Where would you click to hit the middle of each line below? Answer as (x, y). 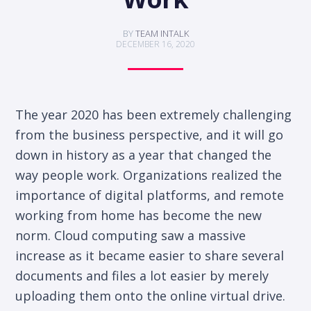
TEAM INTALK (162, 34)
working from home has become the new (139, 216)
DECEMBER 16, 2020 (155, 44)
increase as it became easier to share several (150, 256)
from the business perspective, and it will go (150, 135)
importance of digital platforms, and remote (150, 195)
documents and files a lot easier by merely (142, 276)
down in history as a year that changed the (144, 155)
